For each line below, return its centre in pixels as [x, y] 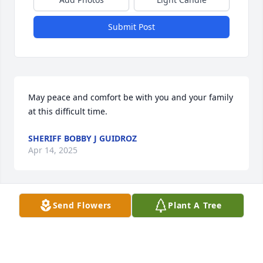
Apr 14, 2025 [53, 150]
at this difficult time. [68, 112]
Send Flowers [82, 205]
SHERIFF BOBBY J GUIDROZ [82, 139]
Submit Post [131, 27]
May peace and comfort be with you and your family [131, 97]
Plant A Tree [195, 205]
